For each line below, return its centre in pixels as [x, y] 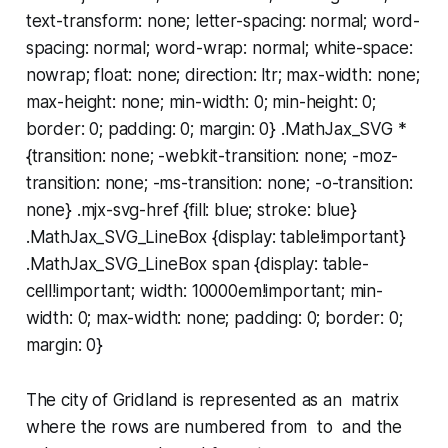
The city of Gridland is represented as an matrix [212, 400]
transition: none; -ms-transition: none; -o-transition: [219, 183]
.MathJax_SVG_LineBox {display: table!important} [215, 237]
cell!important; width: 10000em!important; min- [204, 291]
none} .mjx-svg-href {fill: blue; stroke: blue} [191, 210]
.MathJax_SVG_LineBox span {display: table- [197, 264]
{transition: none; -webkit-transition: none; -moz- [212, 156]
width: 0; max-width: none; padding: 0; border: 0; [214, 318]
